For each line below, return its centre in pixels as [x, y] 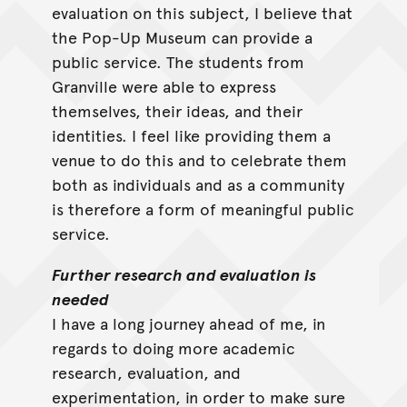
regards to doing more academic [173, 348]
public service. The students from [178, 62]
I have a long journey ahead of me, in [188, 323]
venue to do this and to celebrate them [199, 160]
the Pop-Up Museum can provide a [182, 37]
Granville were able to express [164, 86]
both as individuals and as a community [198, 184]
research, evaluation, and [146, 372]
